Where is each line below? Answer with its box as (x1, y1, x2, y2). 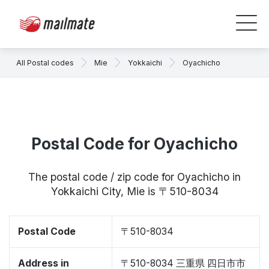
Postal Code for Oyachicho (31, 134, 238, 153)
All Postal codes (16, 58, 74, 67)
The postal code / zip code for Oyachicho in (28, 171, 241, 183)
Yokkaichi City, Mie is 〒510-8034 (50, 185, 219, 198)
